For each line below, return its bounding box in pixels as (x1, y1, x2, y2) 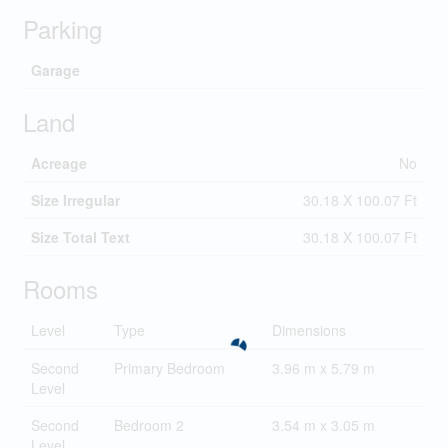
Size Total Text (30, 227, 130, 247)
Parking (22, 11, 102, 46)
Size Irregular (30, 190, 120, 210)
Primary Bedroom (113, 358, 225, 378)
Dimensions (271, 320, 346, 340)
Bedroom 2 (113, 415, 184, 435)
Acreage (30, 153, 87, 173)
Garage (30, 60, 80, 80)
